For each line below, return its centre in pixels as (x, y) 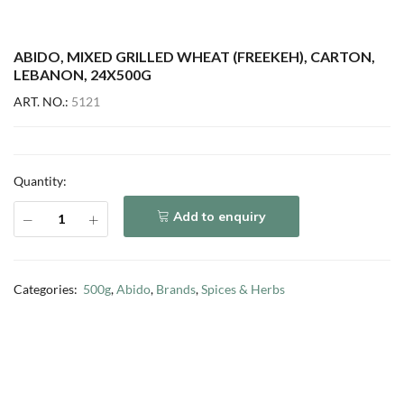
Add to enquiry (220, 216)
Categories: (47, 289)
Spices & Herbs (243, 289)
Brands (176, 289)
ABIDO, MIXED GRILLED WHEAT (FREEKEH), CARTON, (194, 56)
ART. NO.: (42, 101)
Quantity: (40, 181)
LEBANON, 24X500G (83, 74)
